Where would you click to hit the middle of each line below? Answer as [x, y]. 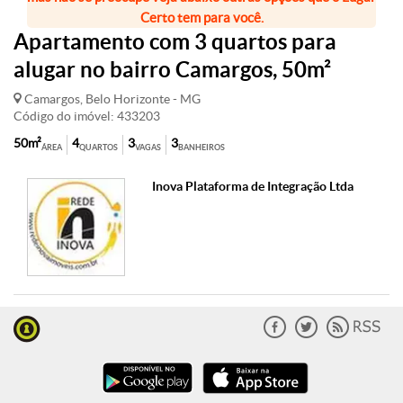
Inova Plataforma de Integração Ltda [253, 186]
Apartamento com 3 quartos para [175, 42]
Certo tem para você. [201, 18]
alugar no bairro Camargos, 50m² [172, 70]
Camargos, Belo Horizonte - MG [111, 99]
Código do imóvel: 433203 [87, 116]
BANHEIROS [201, 148]
